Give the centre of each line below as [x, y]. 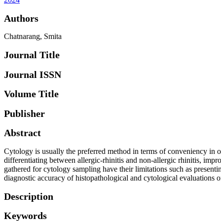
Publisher [24, 113]
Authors [21, 18]
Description [29, 196]
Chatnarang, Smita [33, 37]
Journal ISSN [33, 74]
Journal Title [32, 55]
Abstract [22, 133]
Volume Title [31, 94]
